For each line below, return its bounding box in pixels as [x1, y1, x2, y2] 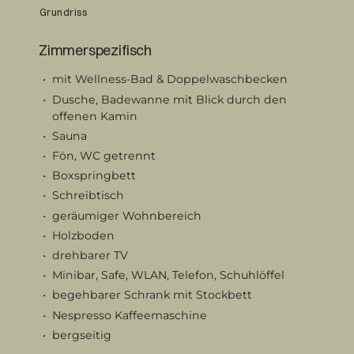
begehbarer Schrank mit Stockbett [51, 288, 252, 303]
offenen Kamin [51, 108, 137, 123]
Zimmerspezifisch [38, 40, 153, 59]
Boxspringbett [51, 168, 136, 183]
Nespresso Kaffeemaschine [51, 307, 207, 322]
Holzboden [51, 228, 115, 243]
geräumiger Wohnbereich [51, 208, 201, 223]
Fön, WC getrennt [51, 148, 156, 163]
